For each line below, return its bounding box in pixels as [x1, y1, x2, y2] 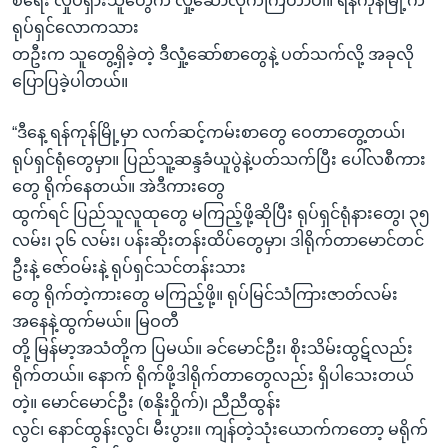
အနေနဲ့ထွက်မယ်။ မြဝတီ [12, 313, 179, 330]
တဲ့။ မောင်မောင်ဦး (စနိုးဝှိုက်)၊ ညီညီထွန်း [12, 394, 281, 411]
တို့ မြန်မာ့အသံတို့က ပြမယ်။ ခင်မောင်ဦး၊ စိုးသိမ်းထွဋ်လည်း [12, 340, 413, 357]
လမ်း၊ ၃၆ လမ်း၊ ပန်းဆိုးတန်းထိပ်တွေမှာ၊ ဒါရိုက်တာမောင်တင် [12, 232, 424, 249]
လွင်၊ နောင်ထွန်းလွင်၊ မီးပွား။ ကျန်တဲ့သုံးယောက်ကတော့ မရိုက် [12, 421, 428, 438]
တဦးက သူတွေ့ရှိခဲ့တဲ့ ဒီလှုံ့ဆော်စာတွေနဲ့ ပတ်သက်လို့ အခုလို [12, 46, 414, 63]
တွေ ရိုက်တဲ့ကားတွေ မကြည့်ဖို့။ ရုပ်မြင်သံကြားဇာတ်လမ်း [12, 286, 398, 303]
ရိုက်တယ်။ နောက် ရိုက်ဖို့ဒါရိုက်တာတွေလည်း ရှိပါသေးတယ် [12, 367, 414, 384]
